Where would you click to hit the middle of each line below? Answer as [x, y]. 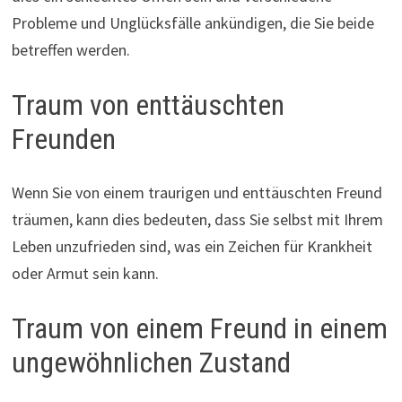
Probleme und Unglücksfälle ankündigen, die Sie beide [192, 22]
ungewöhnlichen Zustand [151, 363]
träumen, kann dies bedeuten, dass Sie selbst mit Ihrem [197, 220]
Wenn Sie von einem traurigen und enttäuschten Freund [197, 193]
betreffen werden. [70, 49]
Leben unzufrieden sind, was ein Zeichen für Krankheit [192, 247]
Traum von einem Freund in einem [199, 329]
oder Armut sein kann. [85, 274]
